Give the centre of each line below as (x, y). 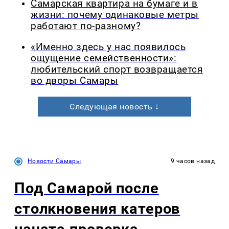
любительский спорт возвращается (117, 69)
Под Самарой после (87, 188)
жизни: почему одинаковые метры (115, 15)
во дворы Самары (75, 81)
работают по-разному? (86, 26)
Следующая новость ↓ (114, 106)
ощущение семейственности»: (104, 58)
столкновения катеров (97, 208)
